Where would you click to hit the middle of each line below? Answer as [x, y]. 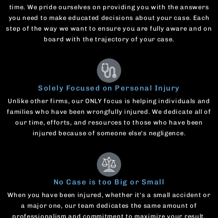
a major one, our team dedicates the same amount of [109, 206]
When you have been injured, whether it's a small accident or [109, 195]
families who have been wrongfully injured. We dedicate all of [109, 112]
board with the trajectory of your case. [109, 39]
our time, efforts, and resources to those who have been [109, 123]
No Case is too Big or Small [109, 182]
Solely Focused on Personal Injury [109, 88]
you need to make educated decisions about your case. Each [109, 18]
